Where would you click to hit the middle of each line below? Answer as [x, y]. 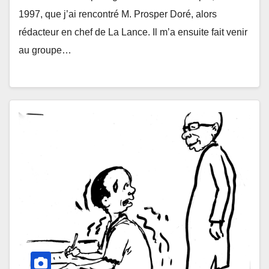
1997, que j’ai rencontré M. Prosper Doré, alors [118, 14]
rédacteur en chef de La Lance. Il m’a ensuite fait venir [133, 32]
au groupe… [45, 50]
